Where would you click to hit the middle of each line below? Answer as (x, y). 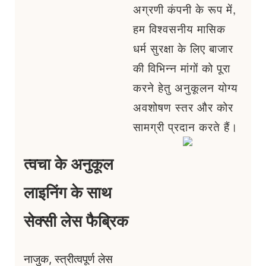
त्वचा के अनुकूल (69, 165)
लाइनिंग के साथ (68, 193)
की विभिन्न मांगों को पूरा (182, 68)
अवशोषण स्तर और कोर (183, 107)
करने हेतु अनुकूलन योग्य (186, 88)
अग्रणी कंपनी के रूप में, (185, 9)
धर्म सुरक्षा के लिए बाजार (183, 48)
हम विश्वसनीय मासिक (179, 29)
